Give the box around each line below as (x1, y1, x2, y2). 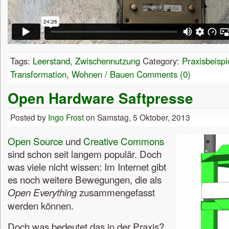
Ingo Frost (48, 111, 84, 123)
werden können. (8, 198, 74, 212)
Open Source (8, 133, 63, 148)
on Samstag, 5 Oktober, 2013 (84, 111, 190, 123)
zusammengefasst (77, 185, 155, 199)
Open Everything (8, 185, 77, 199)
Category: (140, 55, 182, 67)
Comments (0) (136, 68, 191, 81)
